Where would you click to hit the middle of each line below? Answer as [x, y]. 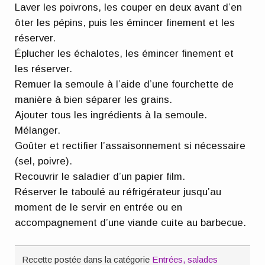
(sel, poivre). [44, 161]
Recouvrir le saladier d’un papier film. [100, 176]
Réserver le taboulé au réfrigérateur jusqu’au [118, 192]
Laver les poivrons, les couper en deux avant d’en [129, 7]
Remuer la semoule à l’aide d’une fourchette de [125, 84]
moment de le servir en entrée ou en [99, 207]
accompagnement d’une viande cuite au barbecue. [131, 222]
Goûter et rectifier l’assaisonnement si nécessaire [130, 146]
